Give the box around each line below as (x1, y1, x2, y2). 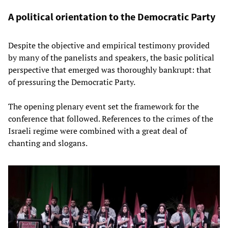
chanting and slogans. (8, 137, 88, 149)
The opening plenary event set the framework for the (8, 100, 199, 112)
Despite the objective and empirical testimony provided (8, 39, 210, 51)
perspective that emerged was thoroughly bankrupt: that (8, 64, 211, 75)
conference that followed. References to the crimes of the (8, 112, 213, 124)
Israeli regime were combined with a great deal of (8, 125, 187, 136)
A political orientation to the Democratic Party (8, 10, 215, 23)
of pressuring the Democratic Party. (8, 76, 135, 88)
